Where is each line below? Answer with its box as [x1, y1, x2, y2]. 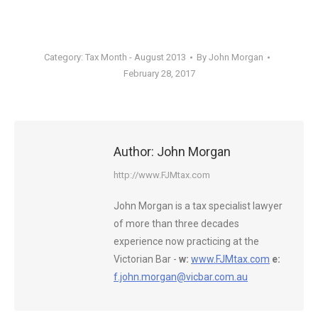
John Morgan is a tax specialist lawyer [114, 200, 283, 212]
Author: [114, 144, 154, 159]
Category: [44, 52, 85, 62]
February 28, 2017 [123, 68, 195, 79]
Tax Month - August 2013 [85, 52, 186, 62]
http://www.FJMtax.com [114, 170, 210, 180]
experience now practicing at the [114, 236, 259, 247]
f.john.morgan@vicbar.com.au [114, 271, 248, 283]
